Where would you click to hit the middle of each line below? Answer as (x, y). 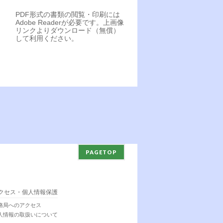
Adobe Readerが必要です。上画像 (70, 22)
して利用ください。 (47, 38)
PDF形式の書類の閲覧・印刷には (68, 14)
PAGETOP (101, 152)
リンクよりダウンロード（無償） (68, 30)
